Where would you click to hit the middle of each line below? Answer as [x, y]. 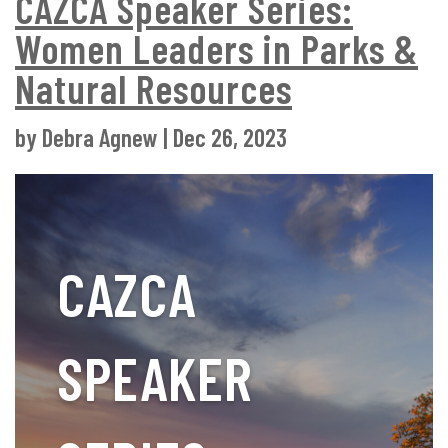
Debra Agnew [100, 136]
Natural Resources [153, 87]
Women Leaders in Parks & [216, 47]
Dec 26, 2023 [230, 136]
